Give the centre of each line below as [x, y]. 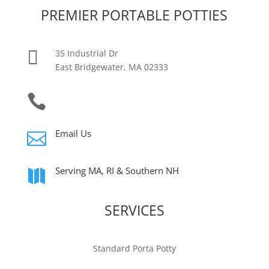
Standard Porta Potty [134, 248]
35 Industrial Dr [86, 53]
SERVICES [134, 210]
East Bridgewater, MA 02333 [111, 67]
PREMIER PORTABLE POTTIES [134, 15]
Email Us [73, 133]
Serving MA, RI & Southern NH [117, 170]
